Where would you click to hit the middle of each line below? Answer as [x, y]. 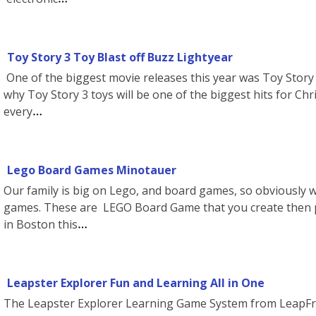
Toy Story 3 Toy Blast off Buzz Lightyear [120, 57]
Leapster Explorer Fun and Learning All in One [136, 283]
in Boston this [41, 224]
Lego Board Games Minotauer [92, 170]
